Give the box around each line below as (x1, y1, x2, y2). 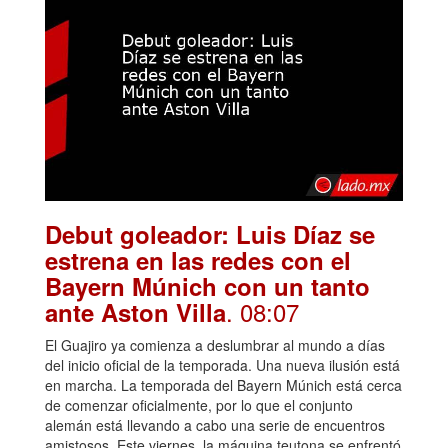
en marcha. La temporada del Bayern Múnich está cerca (45, 374, 402, 395)
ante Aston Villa (45, 294, 226, 329)
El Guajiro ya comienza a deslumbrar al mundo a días (45, 334, 385, 355)
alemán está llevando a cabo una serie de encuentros (45, 414, 385, 435)
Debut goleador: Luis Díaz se (45, 216, 375, 251)
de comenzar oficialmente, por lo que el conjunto (45, 394, 353, 415)
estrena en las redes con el (45, 242, 351, 277)
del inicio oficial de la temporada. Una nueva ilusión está (45, 354, 400, 375)
